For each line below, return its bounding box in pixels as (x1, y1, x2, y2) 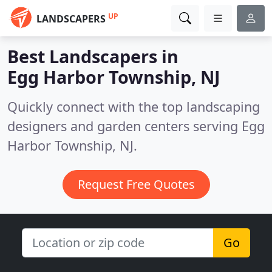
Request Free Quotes (77, 176, 195, 192)
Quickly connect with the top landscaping (7, 98, 260, 115)
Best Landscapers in (7, 44, 178, 68)
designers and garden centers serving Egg (7, 117, 265, 135)
